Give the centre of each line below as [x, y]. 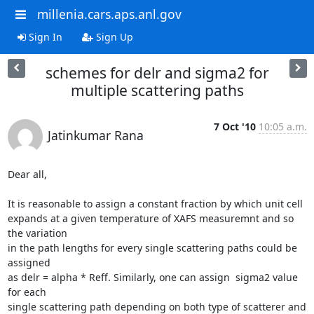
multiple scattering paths [157, 90]
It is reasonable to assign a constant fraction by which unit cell [155, 203]
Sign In [44, 36]
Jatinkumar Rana [95, 135]
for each [27, 292]
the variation [37, 233]
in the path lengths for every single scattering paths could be [152, 247]
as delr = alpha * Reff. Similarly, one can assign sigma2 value [152, 277]
